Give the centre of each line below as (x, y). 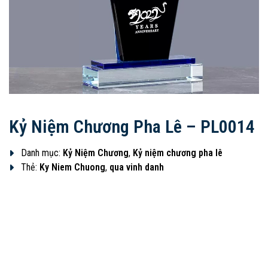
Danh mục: (42, 153)
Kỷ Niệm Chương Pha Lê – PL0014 (132, 127)
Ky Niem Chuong (72, 167)
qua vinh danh (137, 167)
